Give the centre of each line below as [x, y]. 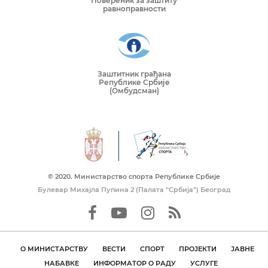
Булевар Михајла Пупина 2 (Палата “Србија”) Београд [134, 190]
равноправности [134, 9]
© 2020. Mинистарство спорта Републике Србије [134, 177]
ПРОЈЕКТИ [197, 249]
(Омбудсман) [134, 91]
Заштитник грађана [134, 74]
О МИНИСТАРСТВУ [54, 249]
